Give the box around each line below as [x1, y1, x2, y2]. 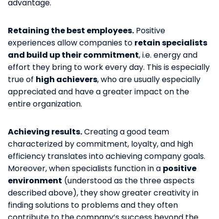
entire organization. [8, 98, 82, 109]
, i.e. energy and [139, 49, 197, 61]
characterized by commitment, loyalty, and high [8, 138, 193, 150]
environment [8, 175, 62, 186]
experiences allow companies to [8, 37, 134, 48]
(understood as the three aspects [62, 175, 195, 186]
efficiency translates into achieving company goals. [8, 150, 205, 162]
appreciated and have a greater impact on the [8, 86, 189, 97]
